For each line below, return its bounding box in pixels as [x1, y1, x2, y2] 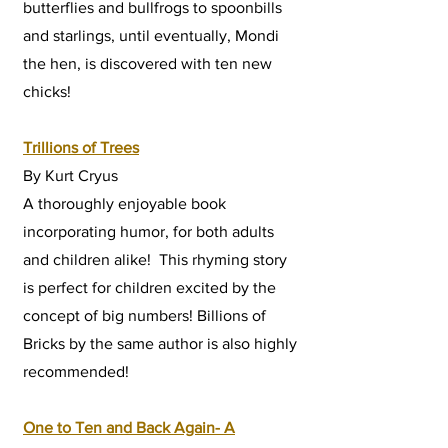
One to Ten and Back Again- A [23, 419, 235, 437]
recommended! [23, 363, 129, 381]
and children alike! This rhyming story [23, 251, 287, 269]
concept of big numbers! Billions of [23, 307, 266, 325]
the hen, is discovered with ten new [23, 55, 272, 73]
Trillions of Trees [23, 139, 139, 157]
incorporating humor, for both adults [23, 223, 274, 241]
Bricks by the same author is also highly [23, 335, 297, 353]
